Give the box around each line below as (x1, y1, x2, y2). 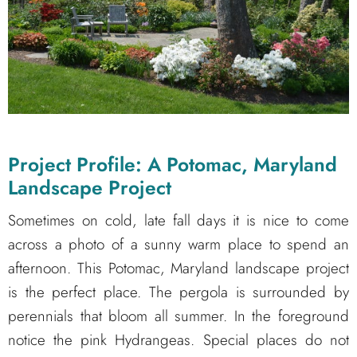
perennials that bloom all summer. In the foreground (8, 305, 349, 328)
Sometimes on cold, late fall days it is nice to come (8, 210, 349, 232)
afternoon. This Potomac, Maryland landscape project (8, 257, 349, 280)
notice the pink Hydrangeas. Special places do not (8, 329, 349, 351)
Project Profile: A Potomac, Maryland (8, 150, 337, 178)
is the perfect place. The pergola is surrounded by (8, 281, 349, 304)
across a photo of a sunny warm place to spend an (8, 233, 349, 256)
